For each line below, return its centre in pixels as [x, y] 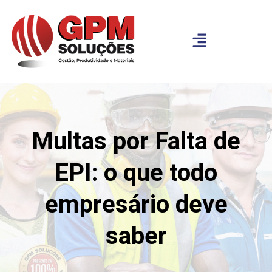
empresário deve [136, 204]
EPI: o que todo [136, 172]
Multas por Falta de [136, 141]
